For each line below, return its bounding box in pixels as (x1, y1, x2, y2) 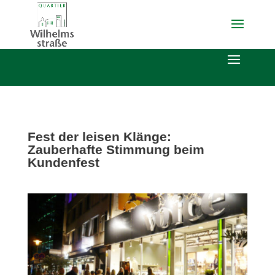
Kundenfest (27, 155, 99, 169)
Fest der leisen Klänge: (27, 130, 171, 144)
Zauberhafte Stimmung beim (27, 142, 204, 157)
